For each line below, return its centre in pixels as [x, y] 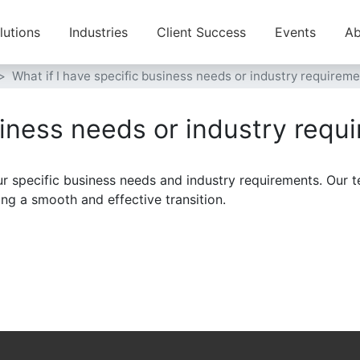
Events [295, 32]
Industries [98, 32]
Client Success [201, 32]
